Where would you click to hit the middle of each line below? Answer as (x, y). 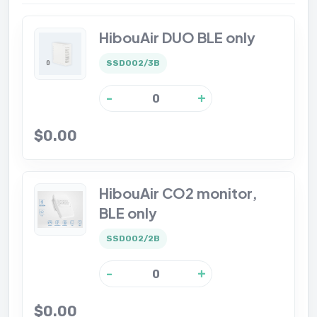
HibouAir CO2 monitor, (178, 193)
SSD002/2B (133, 238)
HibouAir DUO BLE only (177, 37)
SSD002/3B (133, 63)
